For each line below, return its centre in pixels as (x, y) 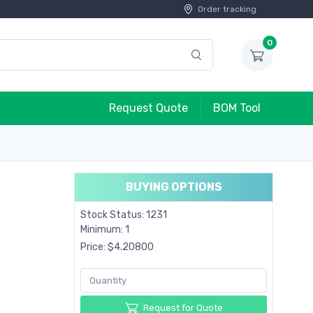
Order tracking (227, 9)
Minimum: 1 (105, 230)
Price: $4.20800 (117, 247)
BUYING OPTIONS (174, 187)
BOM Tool (237, 108)
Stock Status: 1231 (124, 215)
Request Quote (148, 108)
